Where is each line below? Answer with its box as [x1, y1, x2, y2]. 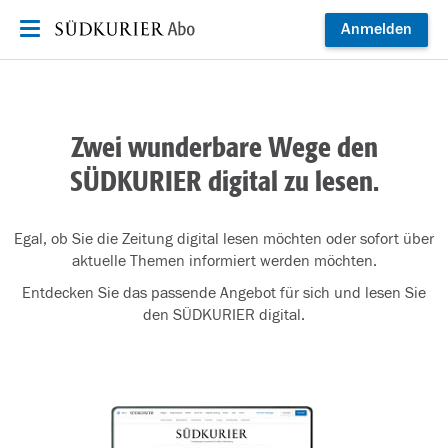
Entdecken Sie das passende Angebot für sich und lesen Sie [22, 284, 426, 302]
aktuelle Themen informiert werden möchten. [71, 252, 377, 270]
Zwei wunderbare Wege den [70, 135, 378, 163]
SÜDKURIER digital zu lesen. [69, 169, 379, 197]
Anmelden [341, 20, 412, 38]
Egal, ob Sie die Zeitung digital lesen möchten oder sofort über [14, 230, 434, 248]
